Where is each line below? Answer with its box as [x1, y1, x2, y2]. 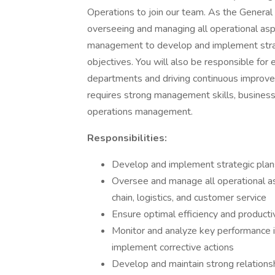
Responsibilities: [87, 131, 167, 145]
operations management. [87, 105, 193, 118]
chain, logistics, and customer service [112, 191, 266, 204]
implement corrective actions [112, 241, 234, 254]
